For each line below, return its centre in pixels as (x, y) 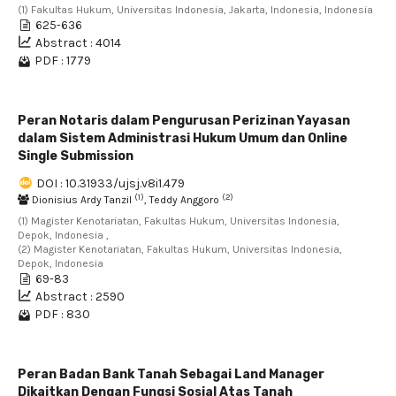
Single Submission (76, 156)
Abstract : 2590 (80, 297)
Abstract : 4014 (78, 43)
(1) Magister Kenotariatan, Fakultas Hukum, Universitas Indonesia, (179, 221)
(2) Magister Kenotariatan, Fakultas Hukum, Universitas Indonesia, (180, 249)
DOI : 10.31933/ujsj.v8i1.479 (110, 183)
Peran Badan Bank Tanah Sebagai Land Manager (171, 374)
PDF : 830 (62, 314)
